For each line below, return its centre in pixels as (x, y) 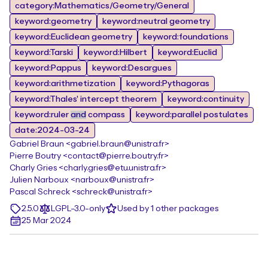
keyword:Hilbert (115, 53)
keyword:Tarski (44, 53)
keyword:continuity (206, 99)
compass (106, 115)
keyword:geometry (53, 22)
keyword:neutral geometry (156, 22)
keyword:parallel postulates (192, 115)
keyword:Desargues (132, 68)
